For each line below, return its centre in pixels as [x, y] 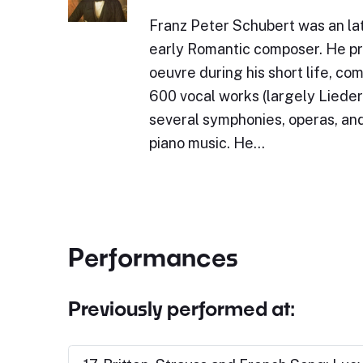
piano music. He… [207, 143]
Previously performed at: [181, 308]
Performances [153, 257]
